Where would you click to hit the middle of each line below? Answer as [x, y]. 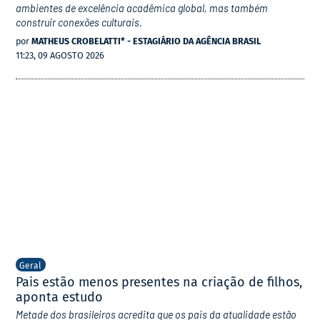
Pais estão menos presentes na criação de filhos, [159, 282]
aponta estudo [60, 297]
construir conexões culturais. [79, 22]
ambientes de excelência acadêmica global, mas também [142, 8]
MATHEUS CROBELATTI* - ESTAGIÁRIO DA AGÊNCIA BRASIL [146, 41]
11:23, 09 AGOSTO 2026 [60, 55]
